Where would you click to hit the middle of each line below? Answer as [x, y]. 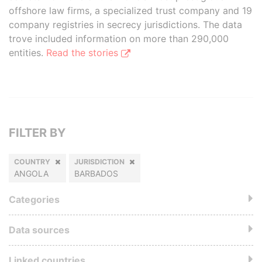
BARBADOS [96, 173]
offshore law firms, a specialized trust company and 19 [130, 11]
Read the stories [84, 53]
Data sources [39, 230]
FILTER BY [37, 133]
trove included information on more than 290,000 [119, 39]
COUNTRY [32, 162]
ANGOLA [31, 173]
